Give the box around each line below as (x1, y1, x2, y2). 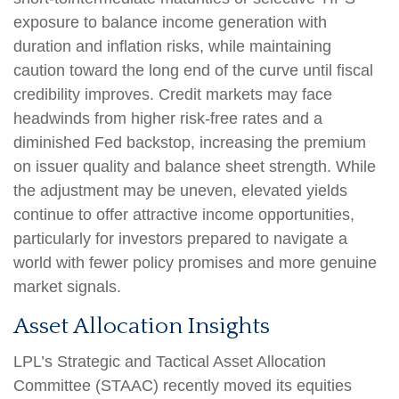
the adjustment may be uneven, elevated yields (13, 181, 347, 199)
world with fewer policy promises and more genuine (13, 253, 377, 272)
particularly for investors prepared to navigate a (13, 229, 347, 248)
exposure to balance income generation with (13, 12, 327, 31)
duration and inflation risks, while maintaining (13, 37, 331, 55)
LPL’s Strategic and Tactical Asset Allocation (13, 352, 326, 370)
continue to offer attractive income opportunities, (13, 205, 354, 224)
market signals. (13, 277, 121, 296)
